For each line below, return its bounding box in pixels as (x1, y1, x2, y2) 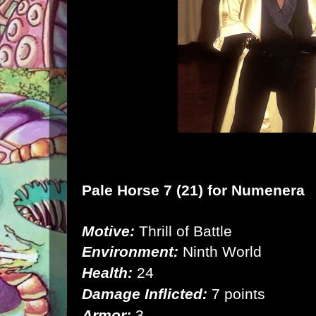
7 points (207, 285, 265, 302)
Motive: (82, 222, 135, 239)
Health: (82, 264, 133, 281)
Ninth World (178, 243, 262, 260)
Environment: (82, 243, 178, 260)
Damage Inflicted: (82, 285, 207, 302)
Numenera (231, 181, 305, 198)
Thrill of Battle (135, 222, 232, 239)
